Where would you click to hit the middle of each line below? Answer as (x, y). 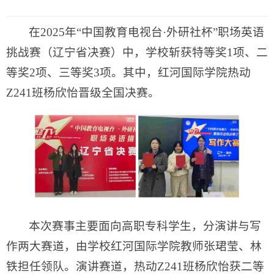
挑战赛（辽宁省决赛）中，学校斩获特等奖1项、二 (137, 52)
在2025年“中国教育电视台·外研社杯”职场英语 (147, 32)
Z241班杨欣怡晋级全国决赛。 (83, 92)
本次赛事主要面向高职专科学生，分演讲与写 (145, 226)
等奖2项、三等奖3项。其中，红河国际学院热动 (128, 72)
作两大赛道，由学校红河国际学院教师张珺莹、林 (134, 246)
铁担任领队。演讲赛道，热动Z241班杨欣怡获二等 (135, 266)
